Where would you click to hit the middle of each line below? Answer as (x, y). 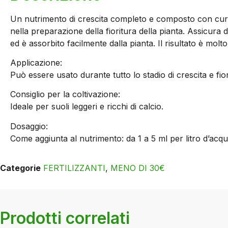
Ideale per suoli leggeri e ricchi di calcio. (87, 107)
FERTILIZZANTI (74, 168)
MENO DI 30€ (138, 168)
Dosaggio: (29, 126)
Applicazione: (36, 62)
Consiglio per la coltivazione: (65, 94)
